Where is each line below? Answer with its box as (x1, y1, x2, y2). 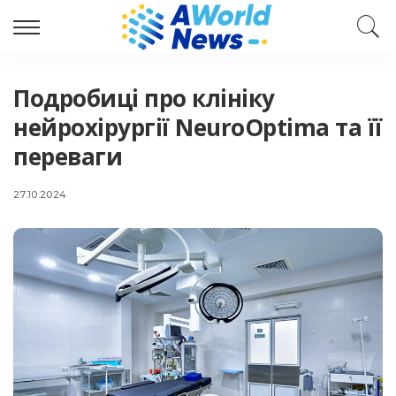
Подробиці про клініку (13, 82, 275, 114)
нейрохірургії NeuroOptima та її (13, 111, 383, 143)
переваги (13, 141, 122, 172)
